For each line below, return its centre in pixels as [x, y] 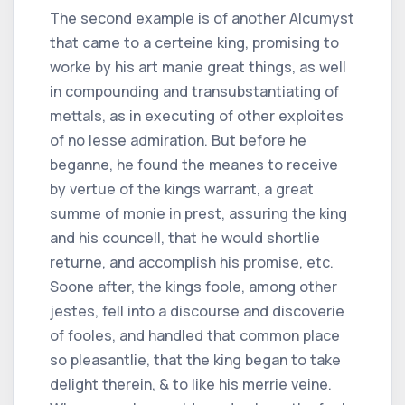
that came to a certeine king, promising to [194, 42]
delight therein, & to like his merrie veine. [191, 384]
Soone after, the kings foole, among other [193, 286]
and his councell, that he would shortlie [185, 237]
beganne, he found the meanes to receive [194, 164]
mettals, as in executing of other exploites [197, 115]
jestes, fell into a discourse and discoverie [197, 311]
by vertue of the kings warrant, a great [182, 188]
